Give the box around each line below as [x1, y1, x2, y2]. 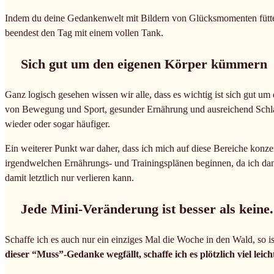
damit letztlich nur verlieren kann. [5, 172, 134, 183]
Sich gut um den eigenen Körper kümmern [21, 56, 267, 72]
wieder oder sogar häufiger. [5, 118, 110, 129]
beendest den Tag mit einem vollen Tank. [5, 27, 163, 38]
